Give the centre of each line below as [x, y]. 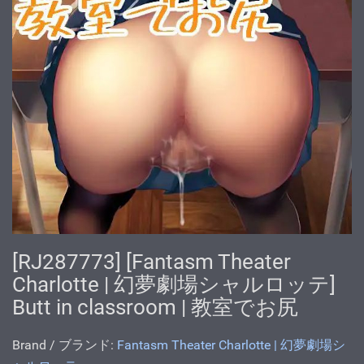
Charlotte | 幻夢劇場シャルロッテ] [174, 284]
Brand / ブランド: [65, 344]
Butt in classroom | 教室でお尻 [155, 307]
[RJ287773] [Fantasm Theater [152, 261]
